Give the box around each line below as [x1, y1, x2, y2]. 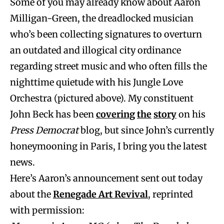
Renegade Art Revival [53, 188, 148, 200]
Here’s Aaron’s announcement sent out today [10, 172, 202, 184]
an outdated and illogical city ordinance [10, 44, 181, 56]
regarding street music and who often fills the [10, 60, 207, 72]
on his [176, 108, 205, 120]
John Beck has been [10, 108, 96, 120]
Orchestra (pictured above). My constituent [10, 92, 193, 104]
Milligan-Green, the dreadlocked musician [10, 12, 193, 24]
